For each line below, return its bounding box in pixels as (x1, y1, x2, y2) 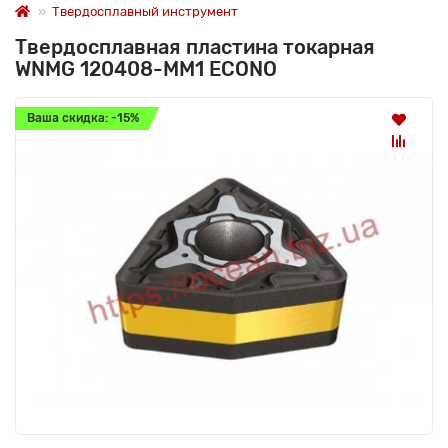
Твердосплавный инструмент (52, 3, 238, 19)
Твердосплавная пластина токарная (15, 34, 375, 59)
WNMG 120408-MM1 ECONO (15, 56, 277, 81)
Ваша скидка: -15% (27, 110, 139, 125)
